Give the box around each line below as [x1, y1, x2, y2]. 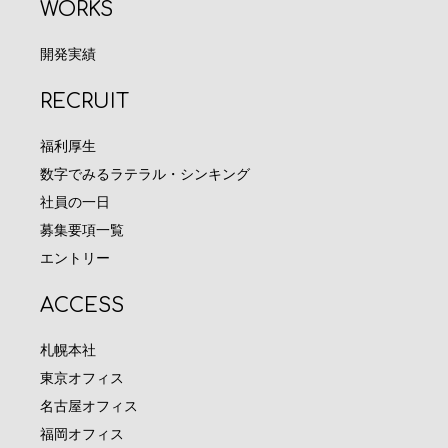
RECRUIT [40, 89, 129, 113]
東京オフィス [40, 367, 124, 387]
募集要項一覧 [40, 219, 124, 239]
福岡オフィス [40, 423, 124, 443]
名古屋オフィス [40, 395, 138, 415]
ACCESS [40, 293, 124, 317]
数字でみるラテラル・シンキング [40, 163, 250, 183]
